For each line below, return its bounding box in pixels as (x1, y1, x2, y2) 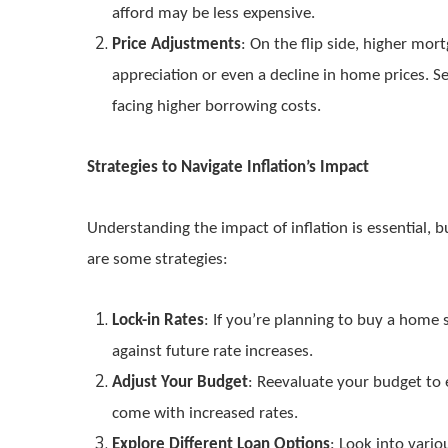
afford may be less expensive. (112, 5, 315, 22)
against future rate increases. (112, 343, 313, 360)
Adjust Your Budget (112, 374, 248, 391)
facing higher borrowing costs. (112, 98, 321, 115)
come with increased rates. (112, 405, 298, 422)
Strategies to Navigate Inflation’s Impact (87, 159, 369, 176)
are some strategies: (87, 251, 228, 268)
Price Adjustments (112, 36, 241, 53)
